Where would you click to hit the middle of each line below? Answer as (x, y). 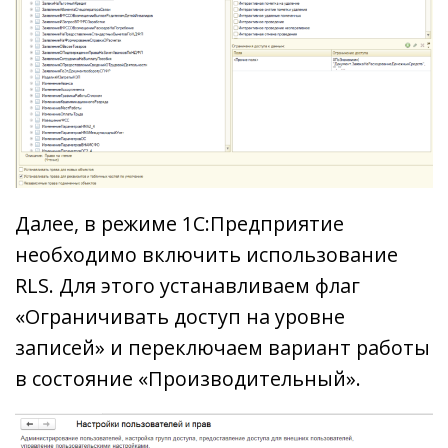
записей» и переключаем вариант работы (222, 347)
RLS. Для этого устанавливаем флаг (187, 285)
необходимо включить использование (206, 254)
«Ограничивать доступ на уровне (180, 316)
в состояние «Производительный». (188, 378)
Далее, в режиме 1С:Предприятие (179, 223)
